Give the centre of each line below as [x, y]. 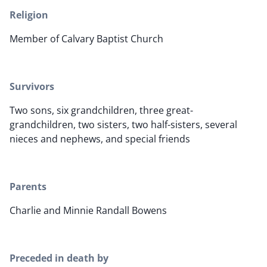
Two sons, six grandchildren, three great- [101, 111]
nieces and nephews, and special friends [100, 139]
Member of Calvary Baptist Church [86, 39]
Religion [29, 15]
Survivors [32, 87]
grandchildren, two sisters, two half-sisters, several [123, 125]
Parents [28, 187]
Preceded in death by [59, 258]
